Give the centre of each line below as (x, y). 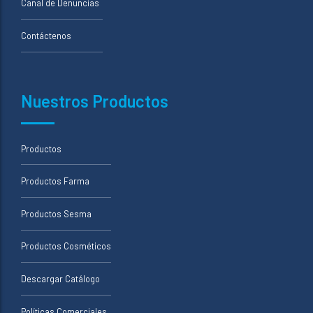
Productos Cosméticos (66, 246)
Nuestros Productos (95, 101)
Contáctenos (46, 35)
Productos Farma (55, 181)
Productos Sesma (56, 213)
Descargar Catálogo (60, 279)
